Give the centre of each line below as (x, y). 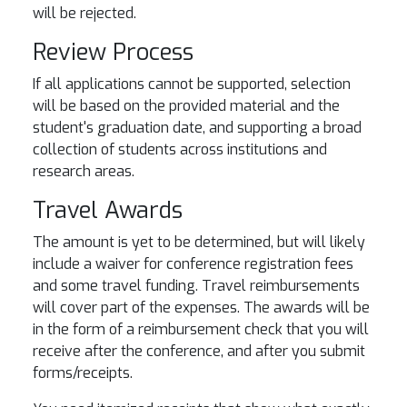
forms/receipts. (83, 373)
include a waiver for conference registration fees (193, 264)
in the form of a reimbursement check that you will (201, 329)
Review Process (113, 52)
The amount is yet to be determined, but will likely (199, 242)
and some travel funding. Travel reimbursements (196, 286)
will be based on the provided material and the (186, 106)
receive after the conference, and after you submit (199, 351)
